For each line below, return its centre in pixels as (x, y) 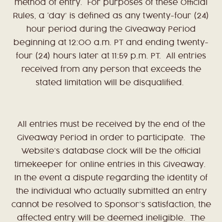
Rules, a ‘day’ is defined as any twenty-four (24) (111, 16)
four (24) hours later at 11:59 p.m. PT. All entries (111, 56)
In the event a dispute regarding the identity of (111, 178)
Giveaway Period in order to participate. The (111, 138)
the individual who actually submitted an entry (111, 192)
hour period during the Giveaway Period (111, 30)
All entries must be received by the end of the (111, 125)
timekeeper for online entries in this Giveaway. (111, 165)
